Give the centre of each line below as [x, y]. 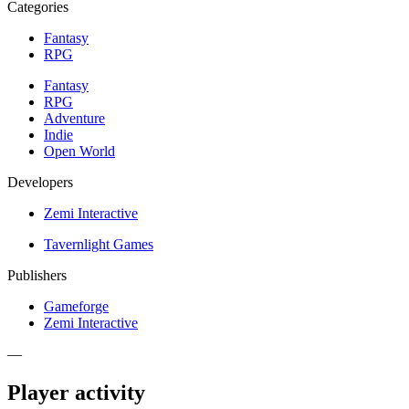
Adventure [74, 118]
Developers [40, 182]
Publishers [37, 275]
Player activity [76, 392]
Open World [79, 151]
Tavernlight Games [99, 244]
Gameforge [76, 306]
